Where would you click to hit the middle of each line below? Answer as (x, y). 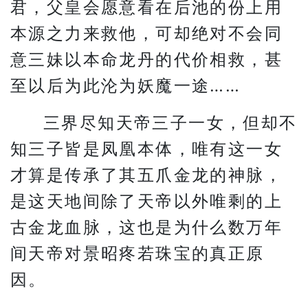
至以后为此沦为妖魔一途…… (126, 86)
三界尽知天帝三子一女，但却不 (170, 123)
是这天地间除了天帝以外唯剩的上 (146, 201)
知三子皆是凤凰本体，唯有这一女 (146, 149)
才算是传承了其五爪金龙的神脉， (146, 175)
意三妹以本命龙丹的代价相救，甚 (146, 59)
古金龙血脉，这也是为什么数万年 (146, 227)
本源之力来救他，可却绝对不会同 (146, 33)
